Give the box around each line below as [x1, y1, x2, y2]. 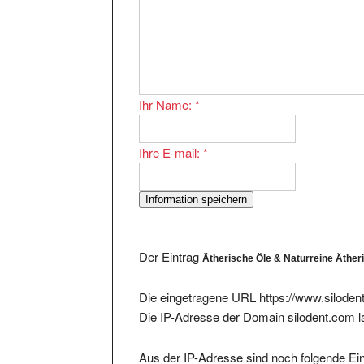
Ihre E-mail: [139, 128, 204, 145]
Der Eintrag [139, 232, 203, 250]
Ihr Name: [139, 80, 196, 97]
